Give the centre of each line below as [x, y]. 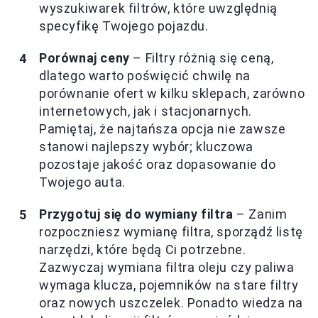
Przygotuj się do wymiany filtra [136, 214]
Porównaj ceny [84, 58]
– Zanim [260, 214]
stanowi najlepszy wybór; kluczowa [146, 147]
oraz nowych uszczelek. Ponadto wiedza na [171, 303]
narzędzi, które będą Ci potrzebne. [143, 250]
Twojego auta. [82, 182]
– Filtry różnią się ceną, [202, 58]
